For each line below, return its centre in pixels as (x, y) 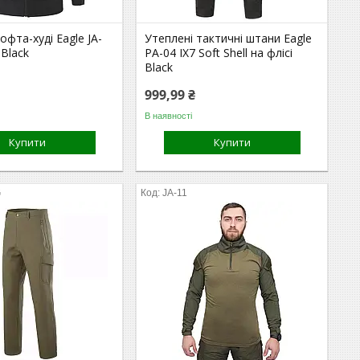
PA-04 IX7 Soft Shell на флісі (219, 53)
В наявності (169, 115)
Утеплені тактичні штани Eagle (229, 38)
